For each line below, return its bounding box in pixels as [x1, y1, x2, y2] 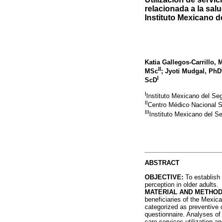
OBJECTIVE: [145, 173, 183, 181]
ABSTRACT [145, 159, 179, 167]
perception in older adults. [145, 180, 219, 188]
